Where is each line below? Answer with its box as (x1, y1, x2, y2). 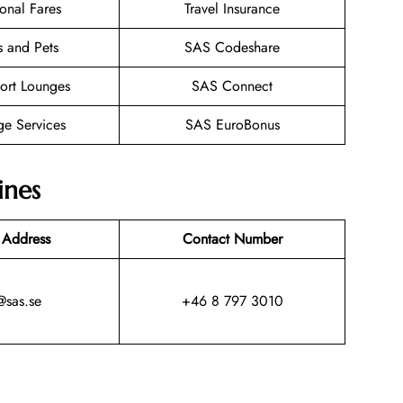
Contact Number (182, 228, 282, 249)
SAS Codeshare (184, 37, 280, 58)
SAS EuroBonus (184, 114, 280, 136)
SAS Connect (192, 76, 273, 97)
